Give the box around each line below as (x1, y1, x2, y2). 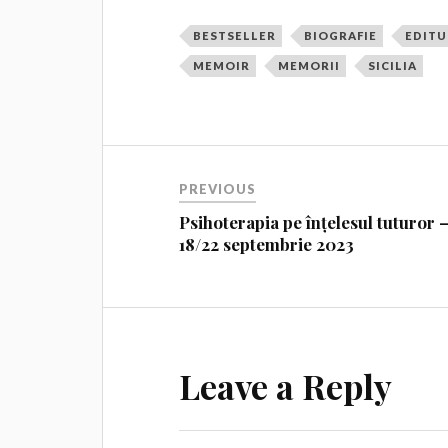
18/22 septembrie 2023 (179, 232, 355, 255)
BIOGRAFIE (304, 28, 378, 42)
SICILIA (368, 58, 418, 72)
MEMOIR (193, 58, 251, 72)
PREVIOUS (179, 180, 257, 197)
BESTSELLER (193, 28, 277, 42)
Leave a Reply (179, 362, 393, 409)
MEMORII (278, 58, 341, 72)
